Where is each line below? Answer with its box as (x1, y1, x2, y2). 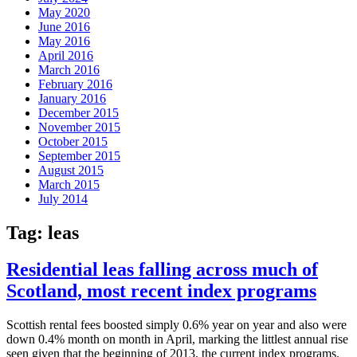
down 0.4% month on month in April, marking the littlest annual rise (6, 332, 348, 347)
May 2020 (38, 5, 90, 19)
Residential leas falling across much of (6, 259, 318, 280)
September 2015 (38, 148, 120, 163)
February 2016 (38, 76, 112, 91)
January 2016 (38, 91, 106, 105)
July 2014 (38, 191, 88, 206)
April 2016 (38, 48, 93, 62)
